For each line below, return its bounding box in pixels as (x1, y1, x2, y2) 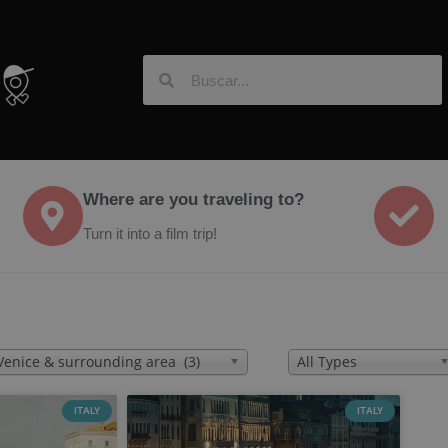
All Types (297, 352, 357, 372)
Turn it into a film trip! (82, 225, 217, 242)
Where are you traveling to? (82, 190, 304, 209)
